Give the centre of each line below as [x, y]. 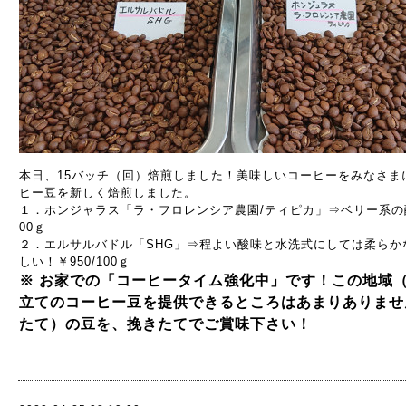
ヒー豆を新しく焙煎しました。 [108, 193]
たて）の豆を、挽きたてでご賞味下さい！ [165, 324]
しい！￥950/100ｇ [75, 261]
